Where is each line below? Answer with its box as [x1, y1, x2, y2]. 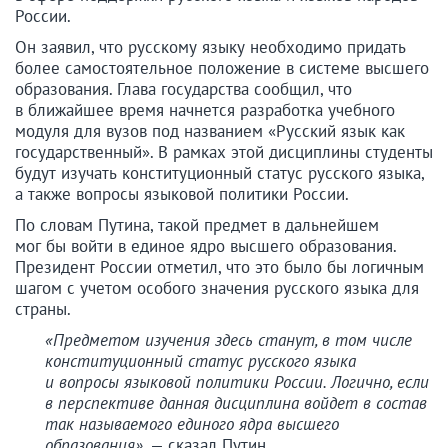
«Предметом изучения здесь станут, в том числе [45, 329, 412, 352]
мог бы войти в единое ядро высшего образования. [15, 235, 396, 258]
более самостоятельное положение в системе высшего [15, 57, 429, 80]
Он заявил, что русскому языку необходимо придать [15, 36, 406, 59]
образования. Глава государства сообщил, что [15, 78, 352, 101]
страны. [15, 298, 71, 321]
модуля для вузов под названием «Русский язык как [15, 120, 405, 143]
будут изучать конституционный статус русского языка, [15, 162, 424, 185]
